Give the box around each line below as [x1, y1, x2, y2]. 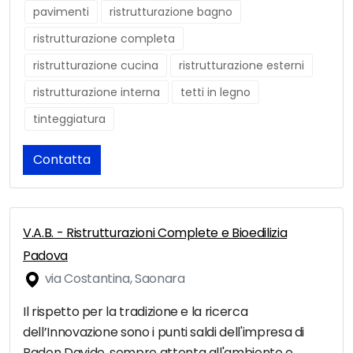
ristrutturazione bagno [110, 4, 232, 20]
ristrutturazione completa [33, 31, 175, 47]
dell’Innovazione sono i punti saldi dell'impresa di [23, 323, 305, 342]
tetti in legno [180, 84, 251, 101]
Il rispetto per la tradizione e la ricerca [23, 303, 248, 321]
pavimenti [33, 4, 89, 20]
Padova [23, 247, 68, 266]
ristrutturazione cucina [33, 58, 158, 74]
